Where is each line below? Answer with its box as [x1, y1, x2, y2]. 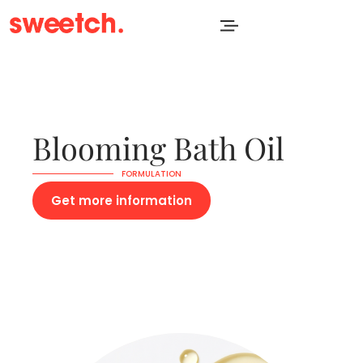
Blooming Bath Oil [32, 127, 284, 169]
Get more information [51, 192, 192, 209]
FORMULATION [122, 168, 181, 180]
